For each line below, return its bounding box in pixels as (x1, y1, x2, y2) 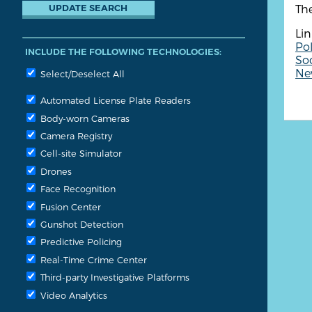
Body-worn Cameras (38, 112, 130, 123)
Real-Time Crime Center (38, 253, 147, 265)
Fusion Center (38, 201, 101, 212)
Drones (38, 165, 72, 176)
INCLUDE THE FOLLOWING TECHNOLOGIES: (25, 47, 221, 58)
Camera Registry (38, 130, 112, 141)
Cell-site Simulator (38, 148, 122, 159)
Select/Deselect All (38, 68, 125, 79)
